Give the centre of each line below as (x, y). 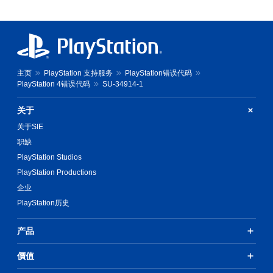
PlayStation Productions (57, 172)
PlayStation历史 (43, 203)
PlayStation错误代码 (158, 73)
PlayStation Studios (49, 157)
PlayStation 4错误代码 (54, 84)
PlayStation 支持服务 (78, 73)
